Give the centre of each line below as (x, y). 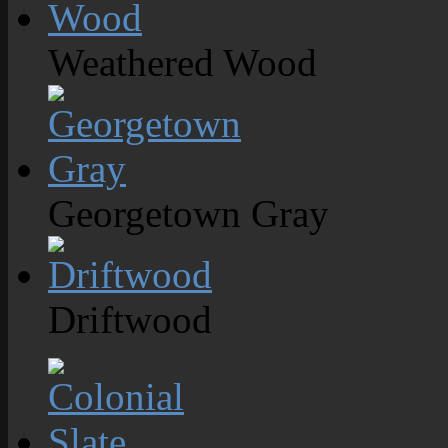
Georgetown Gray (188, 214)
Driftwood (130, 320)
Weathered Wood (182, 63)
